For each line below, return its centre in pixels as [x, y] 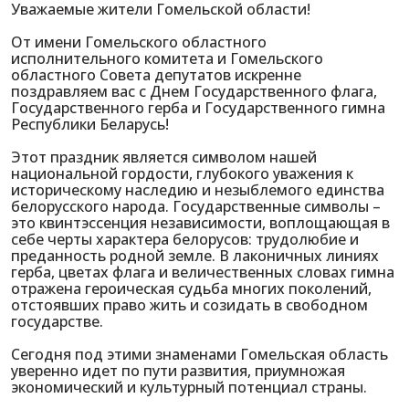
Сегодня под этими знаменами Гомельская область [199, 354]
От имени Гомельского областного [139, 42]
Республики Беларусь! [90, 124]
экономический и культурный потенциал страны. [189, 387]
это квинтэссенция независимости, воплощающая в [200, 223]
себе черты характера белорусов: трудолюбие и [185, 239]
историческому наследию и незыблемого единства [198, 190]
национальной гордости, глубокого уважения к [182, 173]
